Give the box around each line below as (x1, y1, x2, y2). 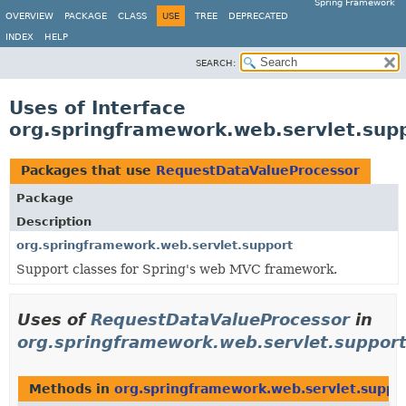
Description (16, 215, 92, 228)
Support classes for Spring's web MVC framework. (16, 262, 337, 276)
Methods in (29, 382, 114, 396)
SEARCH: (196, 58, 236, 68)
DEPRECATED (228, 11, 288, 21)
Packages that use (21, 163, 156, 178)
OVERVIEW (5, 11, 53, 21)
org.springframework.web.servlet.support (16, 238, 293, 252)
